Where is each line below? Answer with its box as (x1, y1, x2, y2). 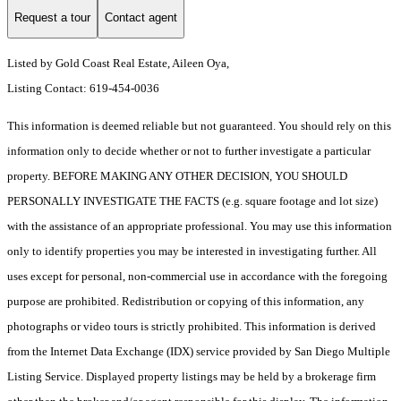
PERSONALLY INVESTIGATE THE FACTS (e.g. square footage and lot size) (7, 194, 378, 209)
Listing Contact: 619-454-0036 (7, 81, 162, 96)
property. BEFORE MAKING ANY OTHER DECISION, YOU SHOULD (7, 169, 347, 183)
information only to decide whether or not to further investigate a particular (7, 144, 371, 158)
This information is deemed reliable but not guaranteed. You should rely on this (7, 119, 391, 133)
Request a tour (14, 10, 90, 24)
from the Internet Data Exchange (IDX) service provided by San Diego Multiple (7, 345, 390, 359)
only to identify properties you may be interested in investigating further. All (7, 244, 377, 259)
